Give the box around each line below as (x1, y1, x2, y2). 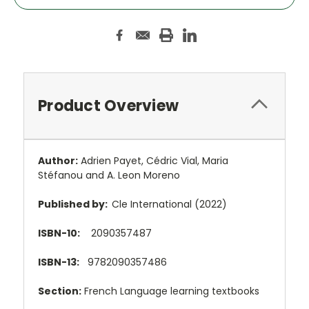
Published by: (38, 197, 112, 211)
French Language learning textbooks (81, 283, 259, 298)
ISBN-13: (38, 255, 79, 269)
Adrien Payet (81, 153, 141, 168)
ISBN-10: (38, 226, 80, 240)
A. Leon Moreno (107, 168, 180, 182)
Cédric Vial (146, 153, 197, 168)
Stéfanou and (38, 168, 104, 182)
